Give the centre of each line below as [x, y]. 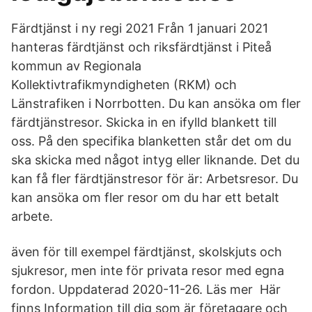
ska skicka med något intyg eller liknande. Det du [155, 160]
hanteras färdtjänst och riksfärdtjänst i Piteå [141, 47]
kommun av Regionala [76, 66]
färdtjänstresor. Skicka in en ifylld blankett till [144, 122]
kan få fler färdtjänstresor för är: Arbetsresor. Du [155, 179]
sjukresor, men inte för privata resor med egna [148, 271]
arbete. [32, 216]
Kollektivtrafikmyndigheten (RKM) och [124, 85]
